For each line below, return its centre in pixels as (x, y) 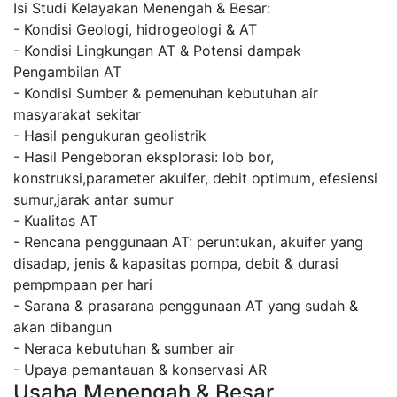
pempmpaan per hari (83, 285)
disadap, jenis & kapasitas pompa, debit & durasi (176, 264)
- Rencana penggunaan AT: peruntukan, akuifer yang (188, 242)
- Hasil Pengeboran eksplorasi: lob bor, (144, 157)
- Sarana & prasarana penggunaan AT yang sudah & (186, 306)
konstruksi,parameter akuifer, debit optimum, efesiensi (195, 179)
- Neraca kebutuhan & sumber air (124, 349)
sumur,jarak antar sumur (93, 200)
